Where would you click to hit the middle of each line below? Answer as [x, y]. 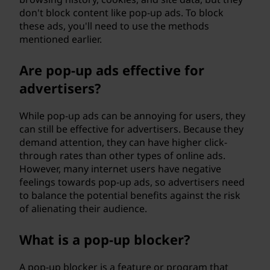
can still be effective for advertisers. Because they [131, 129]
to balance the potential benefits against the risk [130, 195]
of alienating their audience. [83, 209]
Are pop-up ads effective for [112, 70]
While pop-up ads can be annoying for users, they [132, 116]
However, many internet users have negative [120, 169]
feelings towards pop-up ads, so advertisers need [132, 182]
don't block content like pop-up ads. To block [121, 13]
